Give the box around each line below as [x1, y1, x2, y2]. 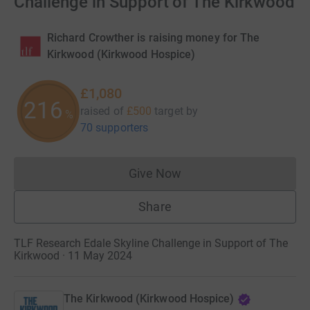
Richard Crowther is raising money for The [47, 31, 260, 45]
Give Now [128, 166, 182, 181]
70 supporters [80, 121, 149, 135]
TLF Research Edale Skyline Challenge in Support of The [14, 237, 288, 250]
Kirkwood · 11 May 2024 [14, 249, 132, 263]
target [154, 104, 183, 118]
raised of [80, 104, 124, 118]
